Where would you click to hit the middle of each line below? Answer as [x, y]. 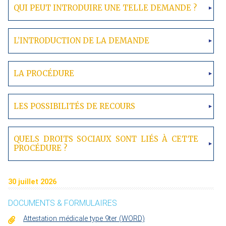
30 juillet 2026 [32, 182]
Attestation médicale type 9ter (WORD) [84, 219]
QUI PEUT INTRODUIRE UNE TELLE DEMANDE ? [105, 8]
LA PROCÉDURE [44, 74]
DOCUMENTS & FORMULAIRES [63, 203]
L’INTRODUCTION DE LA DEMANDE [81, 41]
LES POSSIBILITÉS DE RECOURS [74, 106]
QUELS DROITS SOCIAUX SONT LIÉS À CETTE [106, 139]
